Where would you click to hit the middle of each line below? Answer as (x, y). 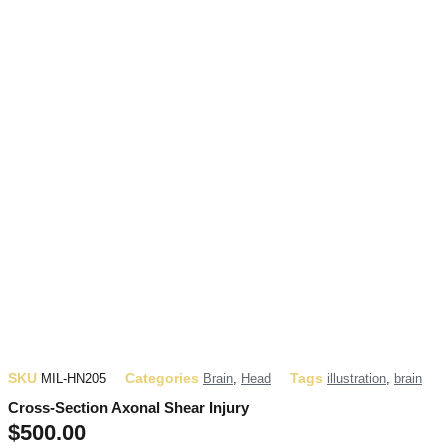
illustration (356, 379)
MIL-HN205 (73, 379)
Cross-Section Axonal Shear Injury (128, 408)
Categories (162, 378)
